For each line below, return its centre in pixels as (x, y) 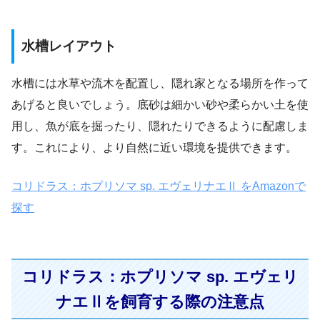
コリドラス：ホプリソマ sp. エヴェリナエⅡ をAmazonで (159, 186)
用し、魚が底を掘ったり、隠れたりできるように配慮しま (160, 126)
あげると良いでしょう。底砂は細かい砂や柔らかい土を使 (160, 105)
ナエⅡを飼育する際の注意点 (160, 301)
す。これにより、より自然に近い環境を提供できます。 (154, 148)
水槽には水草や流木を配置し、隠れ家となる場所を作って (160, 84)
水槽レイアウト (69, 46)
